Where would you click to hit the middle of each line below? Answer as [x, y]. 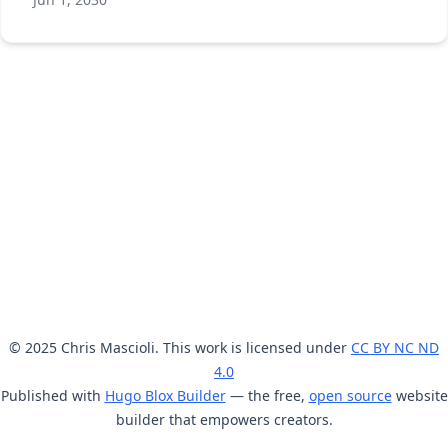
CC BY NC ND [395, 347]
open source [350, 395]
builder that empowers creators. [224, 419]
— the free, [267, 395]
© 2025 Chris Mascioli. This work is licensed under [180, 347]
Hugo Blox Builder [165, 395]
